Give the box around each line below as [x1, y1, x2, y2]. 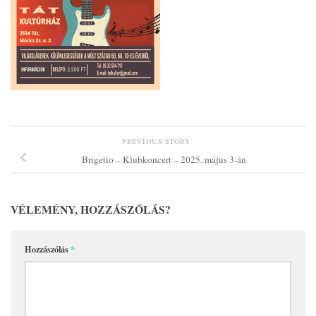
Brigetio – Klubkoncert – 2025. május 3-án [81, 153, 246, 166]
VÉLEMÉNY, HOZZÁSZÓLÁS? [11, 200, 171, 217]
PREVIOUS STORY [122, 136, 194, 147]
